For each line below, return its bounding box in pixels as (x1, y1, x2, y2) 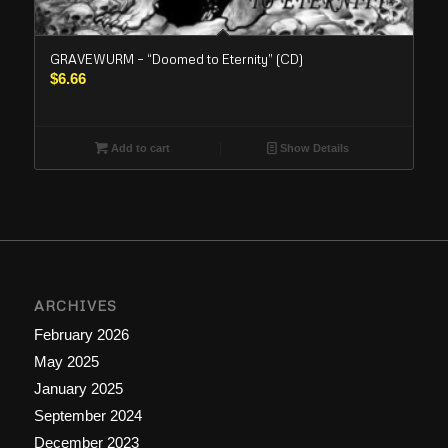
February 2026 (33, 326, 129, 344)
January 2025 (33, 380, 123, 398)
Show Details (277, 142, 350, 155)
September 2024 (33, 407, 142, 425)
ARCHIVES (33, 297, 117, 315)
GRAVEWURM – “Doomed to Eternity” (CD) (49, 51, 303, 68)
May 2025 (33, 353, 99, 371)
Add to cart (107, 142, 170, 155)
